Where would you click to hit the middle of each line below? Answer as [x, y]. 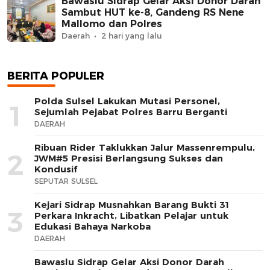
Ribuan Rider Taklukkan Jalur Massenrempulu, [145, 147]
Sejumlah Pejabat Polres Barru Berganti [131, 111]
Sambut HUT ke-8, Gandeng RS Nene [153, 13]
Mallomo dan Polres [112, 24]
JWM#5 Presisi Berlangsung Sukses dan [129, 158]
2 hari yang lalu [132, 36]
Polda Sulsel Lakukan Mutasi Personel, [127, 101]
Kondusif [56, 169]
